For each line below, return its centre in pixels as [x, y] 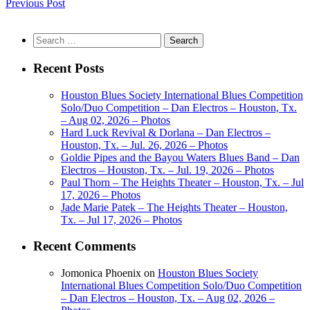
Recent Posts [69, 68]
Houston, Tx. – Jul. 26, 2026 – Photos [144, 145]
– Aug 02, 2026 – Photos [116, 120]
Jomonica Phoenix [101, 273]
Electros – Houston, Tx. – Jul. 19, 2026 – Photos [167, 170]
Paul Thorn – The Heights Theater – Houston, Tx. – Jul [182, 182]
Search [47, 39]
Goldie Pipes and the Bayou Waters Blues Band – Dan [180, 157]
